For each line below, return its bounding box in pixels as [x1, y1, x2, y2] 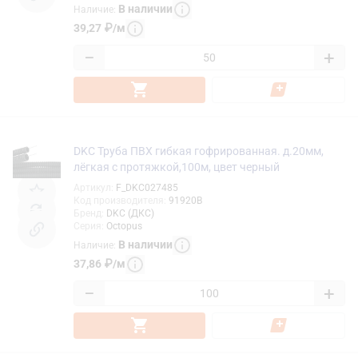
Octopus [106, 220, 142, 232]
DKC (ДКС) [106, 207, 154, 219]
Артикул [74, 181, 111, 193]
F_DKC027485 [116, 181, 178, 193]
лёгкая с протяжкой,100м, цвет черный [74, 160, 280, 173]
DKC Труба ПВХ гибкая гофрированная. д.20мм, [74, 144, 324, 157]
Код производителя [74, 194, 164, 206]
